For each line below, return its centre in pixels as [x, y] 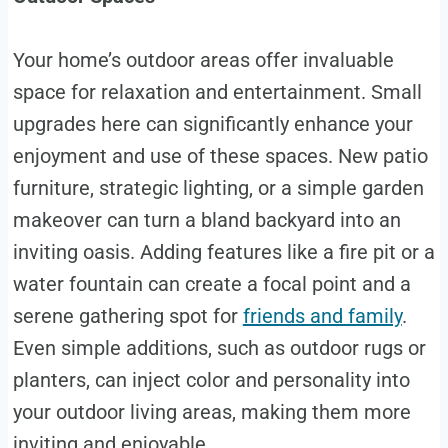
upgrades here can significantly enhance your [212, 123]
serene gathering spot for [127, 315]
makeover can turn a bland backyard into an [206, 219]
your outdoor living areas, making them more [211, 411]
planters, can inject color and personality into [211, 379]
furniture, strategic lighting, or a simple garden [218, 187]
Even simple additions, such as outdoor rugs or [219, 347]
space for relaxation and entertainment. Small [217, 91]
